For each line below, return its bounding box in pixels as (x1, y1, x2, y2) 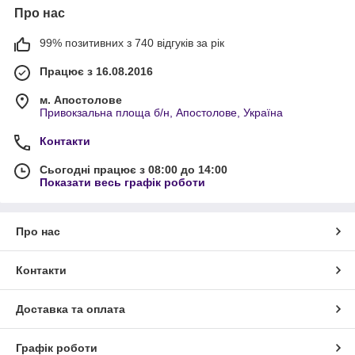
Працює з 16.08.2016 (40, 64, 153, 78)
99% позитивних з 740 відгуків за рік (40, 36, 224, 49)
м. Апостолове (40, 93, 122, 106)
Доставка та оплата (16, 302, 125, 315)
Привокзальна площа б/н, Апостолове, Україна (40, 105, 283, 119)
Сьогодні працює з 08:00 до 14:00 (40, 162, 227, 176)
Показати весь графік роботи (40, 175, 205, 189)
